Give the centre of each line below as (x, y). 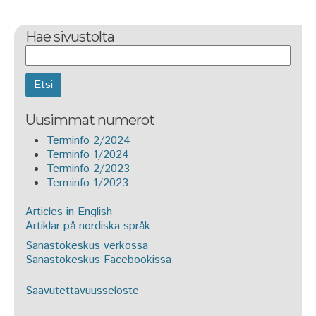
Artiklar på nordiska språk (88, 226)
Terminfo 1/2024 (88, 154)
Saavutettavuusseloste (82, 291)
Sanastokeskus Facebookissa (98, 260)
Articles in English (69, 212)
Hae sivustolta (70, 37)
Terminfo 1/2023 (87, 183)
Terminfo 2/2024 (89, 140)
